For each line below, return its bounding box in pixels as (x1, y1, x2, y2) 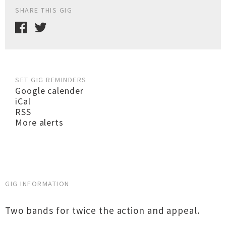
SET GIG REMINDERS (15, 75, 87, 84)
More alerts (15, 117, 64, 128)
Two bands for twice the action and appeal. (5, 204, 200, 216)
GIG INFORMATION (5, 179, 70, 188)
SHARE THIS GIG (15, 6, 72, 15)
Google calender (15, 85, 84, 96)
